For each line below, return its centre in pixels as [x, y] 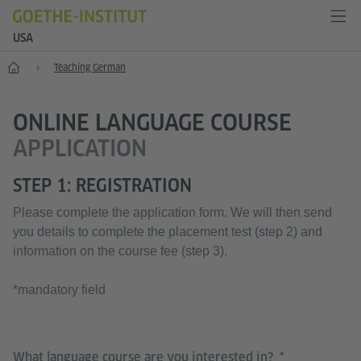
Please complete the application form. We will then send [172, 212]
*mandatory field [59, 290]
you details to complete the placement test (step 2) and [168, 232]
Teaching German [90, 67]
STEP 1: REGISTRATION [102, 185]
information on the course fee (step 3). [120, 251]
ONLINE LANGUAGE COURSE [152, 122]
